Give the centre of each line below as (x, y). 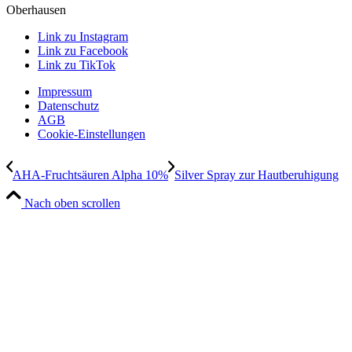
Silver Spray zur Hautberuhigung (257, 175)
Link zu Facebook (83, 51)
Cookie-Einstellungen (92, 134)
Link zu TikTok (77, 65)
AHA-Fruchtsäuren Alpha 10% (90, 175)
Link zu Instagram (83, 37)
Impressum (65, 92)
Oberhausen (36, 10)
